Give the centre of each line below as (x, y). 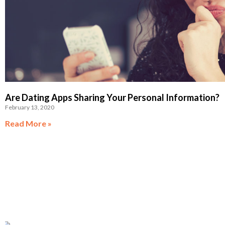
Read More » (28, 124)
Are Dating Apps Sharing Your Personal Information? (112, 98)
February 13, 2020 (30, 107)
